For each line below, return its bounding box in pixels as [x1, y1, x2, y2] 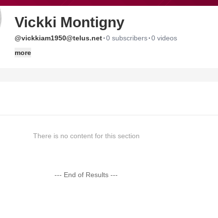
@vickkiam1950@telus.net [15, 34, 102, 42]
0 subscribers [106, 34, 147, 42]
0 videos [151, 34, 177, 42]
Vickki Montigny [15, 14, 125, 30]
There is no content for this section [33, 132, 140, 140]
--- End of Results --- [54, 171, 118, 179]
